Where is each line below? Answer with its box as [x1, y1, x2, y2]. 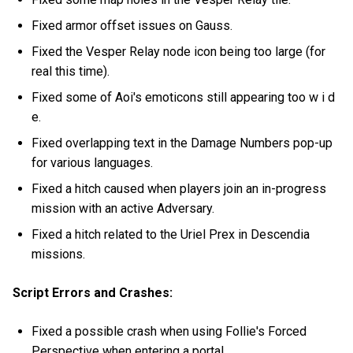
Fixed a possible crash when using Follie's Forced [32, 323, 307, 339]
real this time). [32, 63, 110, 79]
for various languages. [32, 154, 154, 170]
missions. [32, 246, 86, 262]
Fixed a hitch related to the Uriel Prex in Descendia [32, 226, 310, 242]
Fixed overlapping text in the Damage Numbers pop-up [32, 135, 333, 150]
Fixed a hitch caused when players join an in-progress [32, 180, 327, 196]
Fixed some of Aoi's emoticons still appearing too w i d [32, 89, 336, 105]
